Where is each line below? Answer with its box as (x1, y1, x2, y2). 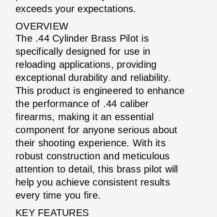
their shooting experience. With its (15, 137, 166, 148)
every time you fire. (15, 189, 101, 201)
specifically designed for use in (15, 46, 150, 57)
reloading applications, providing (15, 59, 157, 70)
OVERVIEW (15, 20, 68, 31)
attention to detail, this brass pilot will (15, 163, 178, 174)
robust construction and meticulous (15, 150, 170, 161)
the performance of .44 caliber (15, 98, 149, 109)
